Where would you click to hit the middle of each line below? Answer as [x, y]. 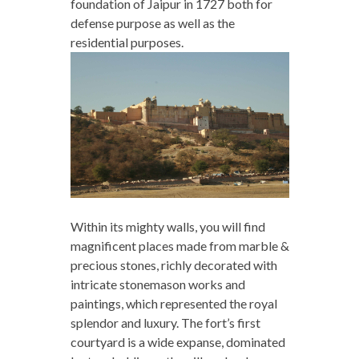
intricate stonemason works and [157, 284]
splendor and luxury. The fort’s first [165, 322]
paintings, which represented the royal [173, 303]
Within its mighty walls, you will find [167, 226]
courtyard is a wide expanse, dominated [177, 341]
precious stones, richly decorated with [173, 264]
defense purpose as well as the [152, 22]
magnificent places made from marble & [179, 245]
